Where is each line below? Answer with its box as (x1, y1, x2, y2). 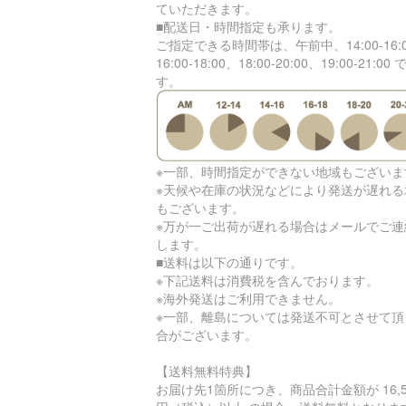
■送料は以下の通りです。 (156, 253, 303, 272)
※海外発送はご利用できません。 (156, 289, 341, 308)
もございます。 (156, 198, 245, 217)
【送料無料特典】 (156, 362, 257, 381)
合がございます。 (156, 325, 257, 344)
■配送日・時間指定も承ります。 (156, 16, 341, 35)
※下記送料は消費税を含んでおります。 (156, 271, 379, 290)
